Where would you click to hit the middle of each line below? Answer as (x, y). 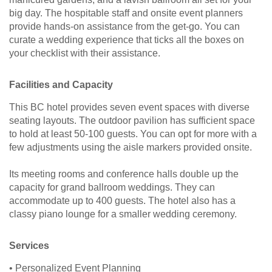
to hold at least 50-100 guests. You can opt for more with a (133, 134)
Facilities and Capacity (61, 85)
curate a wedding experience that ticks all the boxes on (127, 40)
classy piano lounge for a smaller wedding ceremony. (123, 214)
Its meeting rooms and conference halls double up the (124, 174)
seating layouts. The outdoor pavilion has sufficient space (132, 121)
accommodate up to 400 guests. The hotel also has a (122, 201)
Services (29, 246)
